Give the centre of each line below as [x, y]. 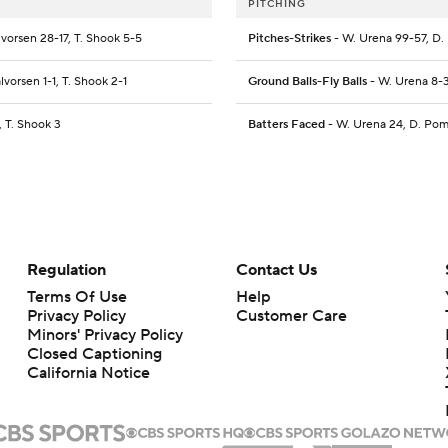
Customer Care [291, 316]
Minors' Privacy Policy [104, 335]
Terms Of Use [76, 297]
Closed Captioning [94, 354]
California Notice [88, 373]
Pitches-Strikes [289, 38]
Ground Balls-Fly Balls [307, 81]
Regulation [66, 270]
